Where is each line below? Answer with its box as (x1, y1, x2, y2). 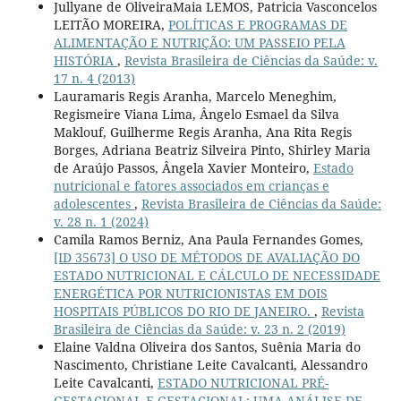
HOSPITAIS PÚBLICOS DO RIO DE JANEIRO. (53, 303, 314, 320)
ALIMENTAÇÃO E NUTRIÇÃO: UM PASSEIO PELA (53, 34, 346, 52)
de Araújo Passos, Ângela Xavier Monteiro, (53, 159, 313, 177)
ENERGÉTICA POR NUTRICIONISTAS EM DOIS (53, 285, 328, 303)
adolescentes (53, 195, 134, 213)
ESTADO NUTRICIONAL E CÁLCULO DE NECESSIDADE (53, 267, 380, 285)
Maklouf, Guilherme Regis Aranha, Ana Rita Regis (53, 124, 352, 141)
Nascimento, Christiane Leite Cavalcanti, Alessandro (53, 356, 368, 374)
